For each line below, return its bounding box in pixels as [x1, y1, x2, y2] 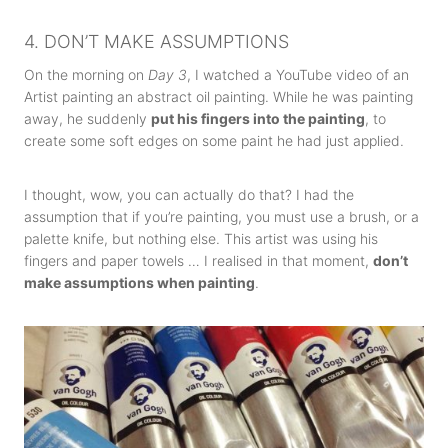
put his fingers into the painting [151, 110, 365, 127]
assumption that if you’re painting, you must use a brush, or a [24, 208, 419, 225]
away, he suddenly [24, 110, 151, 127]
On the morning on [24, 66, 148, 83]
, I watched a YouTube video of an [187, 66, 409, 83]
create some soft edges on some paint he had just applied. [24, 132, 404, 149]
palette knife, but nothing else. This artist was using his [24, 230, 378, 247]
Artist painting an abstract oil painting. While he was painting [24, 88, 413, 105]
